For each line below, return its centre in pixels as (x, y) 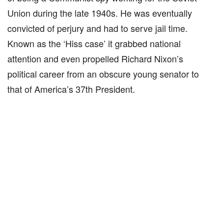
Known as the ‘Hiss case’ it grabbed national (94, 43)
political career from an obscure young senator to (103, 74)
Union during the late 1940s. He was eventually (100, 13)
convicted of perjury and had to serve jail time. (97, 28)
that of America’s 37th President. (71, 89)
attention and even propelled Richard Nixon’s (95, 58)
